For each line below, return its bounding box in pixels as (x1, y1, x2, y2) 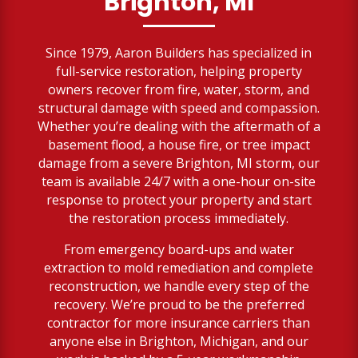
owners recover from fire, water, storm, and (48, 80, 310, 98)
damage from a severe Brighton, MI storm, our (38, 153, 320, 172)
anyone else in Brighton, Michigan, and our (49, 332, 308, 350)
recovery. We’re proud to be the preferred (53, 295, 304, 313)
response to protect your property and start (46, 190, 312, 209)
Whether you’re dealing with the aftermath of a (37, 117, 320, 135)
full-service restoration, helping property (55, 62, 302, 80)
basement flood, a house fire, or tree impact (47, 135, 310, 153)
